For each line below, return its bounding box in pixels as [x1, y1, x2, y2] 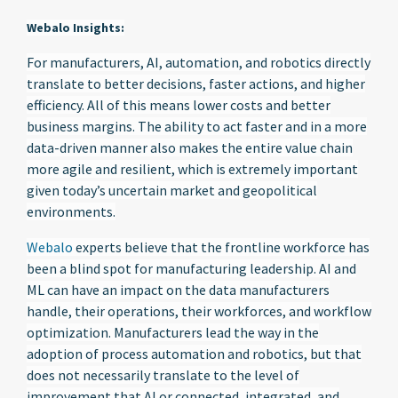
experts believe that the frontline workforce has [73, 238, 370, 256]
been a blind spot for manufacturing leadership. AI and [27, 259, 356, 277]
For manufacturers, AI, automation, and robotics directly [27, 53, 370, 71]
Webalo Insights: [27, 20, 124, 36]
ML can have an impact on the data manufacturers [27, 281, 330, 298]
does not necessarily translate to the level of [27, 366, 299, 384]
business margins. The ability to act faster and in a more [27, 117, 367, 135]
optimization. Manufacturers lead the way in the [27, 323, 319, 341]
